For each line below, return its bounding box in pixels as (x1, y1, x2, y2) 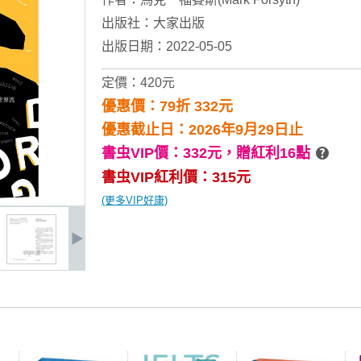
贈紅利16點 (236, 145, 310, 161)
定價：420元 (102, 76, 175, 89)
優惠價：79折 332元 (102, 98, 233, 114)
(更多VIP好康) (102, 194, 168, 206)
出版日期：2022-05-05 (102, 39, 232, 53)
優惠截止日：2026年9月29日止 (102, 122, 303, 138)
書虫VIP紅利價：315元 (102, 169, 251, 185)
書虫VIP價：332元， (102, 145, 236, 161)
